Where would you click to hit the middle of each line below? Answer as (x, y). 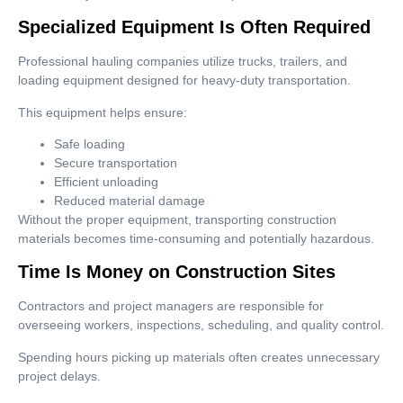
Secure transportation (116, 163)
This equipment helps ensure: (103, 112)
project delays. (59, 376)
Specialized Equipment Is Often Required (194, 27)
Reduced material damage (130, 201)
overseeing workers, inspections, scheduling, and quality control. (201, 325)
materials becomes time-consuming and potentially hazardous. (196, 239)
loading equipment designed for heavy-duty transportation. (184, 81)
